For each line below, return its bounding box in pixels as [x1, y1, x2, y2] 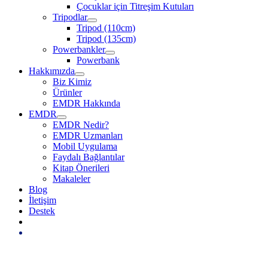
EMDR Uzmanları [53, 130, 123, 141]
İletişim [29, 195, 56, 205]
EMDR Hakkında [53, 98, 120, 108]
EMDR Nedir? [53, 120, 109, 130]
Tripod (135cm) [77, 33, 136, 44]
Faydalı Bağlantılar [53, 152, 124, 162]
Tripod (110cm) [77, 23, 135, 33]
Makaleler [53, 173, 90, 184]
